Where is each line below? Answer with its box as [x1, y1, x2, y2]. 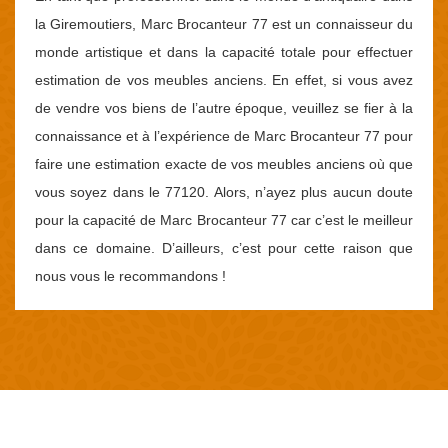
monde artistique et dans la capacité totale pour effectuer [35, 44, 413, 60]
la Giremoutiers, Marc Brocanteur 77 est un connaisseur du [35, 16, 413, 32]
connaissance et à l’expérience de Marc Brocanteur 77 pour [35, 128, 413, 144]
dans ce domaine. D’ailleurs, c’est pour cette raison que [35, 240, 413, 256]
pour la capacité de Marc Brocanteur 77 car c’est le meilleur [35, 212, 413, 228]
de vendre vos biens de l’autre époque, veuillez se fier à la [35, 100, 413, 116]
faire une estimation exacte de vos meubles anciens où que [35, 156, 413, 172]
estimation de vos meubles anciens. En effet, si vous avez [35, 72, 413, 88]
